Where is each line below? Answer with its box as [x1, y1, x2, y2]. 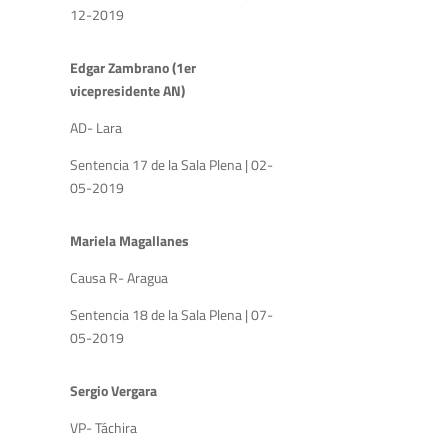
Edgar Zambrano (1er [70, 56, 196, 78]
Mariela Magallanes [70, 229, 189, 251]
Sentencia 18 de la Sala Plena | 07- [70, 303, 273, 325]
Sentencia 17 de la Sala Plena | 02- [70, 153, 273, 175]
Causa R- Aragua [70, 266, 168, 288]
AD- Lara [70, 116, 125, 138]
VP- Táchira [70, 416, 137, 438]
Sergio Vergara [70, 379, 157, 401]
